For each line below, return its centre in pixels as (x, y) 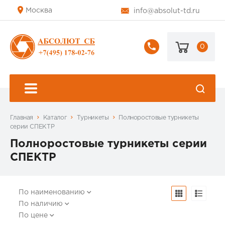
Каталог (55, 118)
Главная (22, 118)
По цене (33, 216)
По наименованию (52, 193)
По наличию (41, 204)
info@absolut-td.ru (167, 11)
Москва (39, 10)
